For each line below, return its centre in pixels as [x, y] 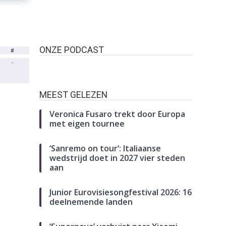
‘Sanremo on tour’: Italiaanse [105, 149]
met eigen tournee [87, 124]
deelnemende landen [91, 202]
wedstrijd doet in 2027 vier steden [118, 158]
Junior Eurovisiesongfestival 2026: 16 [121, 192]
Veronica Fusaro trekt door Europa [118, 114]
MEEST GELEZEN [74, 95]
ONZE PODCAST [72, 50]
